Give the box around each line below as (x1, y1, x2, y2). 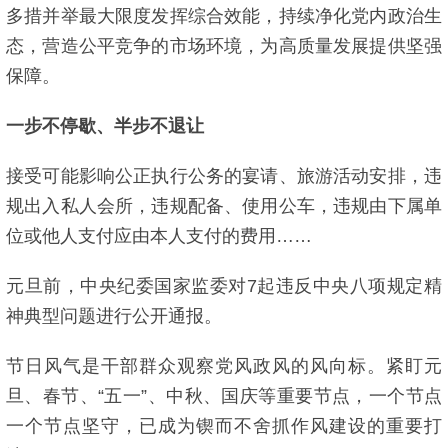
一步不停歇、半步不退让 (6, 116, 204, 136)
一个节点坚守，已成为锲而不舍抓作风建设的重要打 (6, 416, 442, 436)
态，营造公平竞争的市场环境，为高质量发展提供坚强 (6, 36, 442, 56)
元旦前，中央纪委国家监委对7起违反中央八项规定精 (6, 276, 442, 296)
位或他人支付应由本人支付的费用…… (6, 226, 312, 246)
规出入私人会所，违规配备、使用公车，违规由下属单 (6, 196, 442, 216)
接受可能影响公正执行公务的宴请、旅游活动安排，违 (6, 166, 442, 186)
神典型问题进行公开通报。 (6, 306, 222, 326)
